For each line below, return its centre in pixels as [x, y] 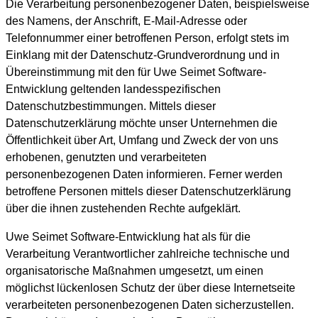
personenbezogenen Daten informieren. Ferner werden [144, 175]
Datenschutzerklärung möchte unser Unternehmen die [142, 124]
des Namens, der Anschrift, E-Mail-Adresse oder [126, 21]
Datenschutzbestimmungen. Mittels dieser [111, 106]
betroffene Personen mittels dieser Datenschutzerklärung [148, 192]
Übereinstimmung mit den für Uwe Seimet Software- [136, 72]
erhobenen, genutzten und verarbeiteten [106, 158]
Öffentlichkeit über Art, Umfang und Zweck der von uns [142, 141]
